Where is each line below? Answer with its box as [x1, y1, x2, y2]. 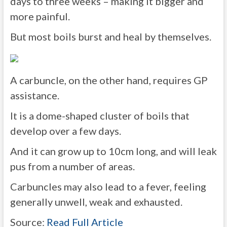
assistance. [10, 89, 59, 101]
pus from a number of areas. [10, 160, 135, 172]
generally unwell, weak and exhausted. [10, 196, 182, 208]
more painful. [10, 10, 70, 22]
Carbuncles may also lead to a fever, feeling [10, 180, 206, 193]
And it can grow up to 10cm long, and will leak [10, 145, 217, 157]
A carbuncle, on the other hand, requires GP [10, 74, 208, 86]
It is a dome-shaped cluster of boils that [10, 109, 190, 122]
